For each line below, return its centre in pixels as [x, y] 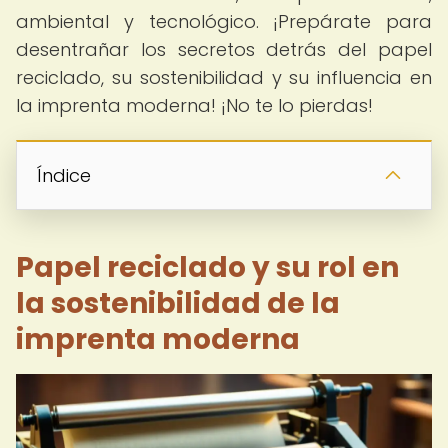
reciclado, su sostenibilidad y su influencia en [224, 77]
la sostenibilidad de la [178, 303]
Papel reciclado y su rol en [207, 267]
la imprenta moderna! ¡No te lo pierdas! [194, 105]
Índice [64, 175]
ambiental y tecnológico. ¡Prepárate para [224, 21]
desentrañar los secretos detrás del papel [224, 49]
